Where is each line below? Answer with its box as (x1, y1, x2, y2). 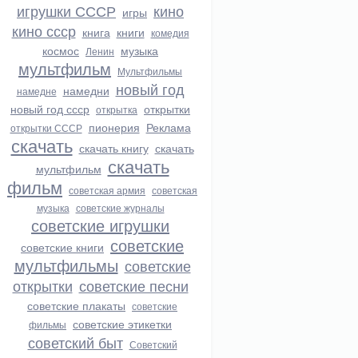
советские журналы (75, 201, 165, 214)
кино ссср (11, 20, 76, 41)
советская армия (69, 183, 145, 197)
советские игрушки (31, 213, 169, 237)
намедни (62, 82, 109, 98)
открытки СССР (10, 121, 82, 134)
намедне (16, 84, 57, 97)
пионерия (88, 119, 140, 135)
